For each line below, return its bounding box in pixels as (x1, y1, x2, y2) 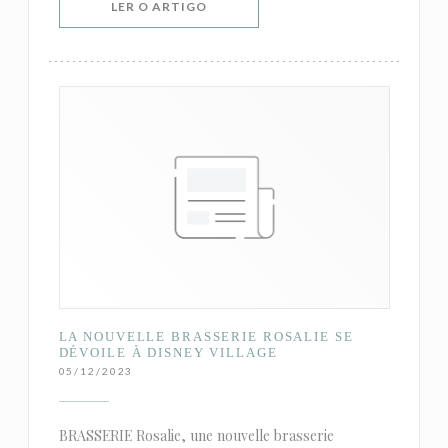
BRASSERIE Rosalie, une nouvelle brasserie (58, 425, 334, 445)
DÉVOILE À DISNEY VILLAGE (58, 344, 278, 360)
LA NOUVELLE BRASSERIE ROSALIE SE (58, 328, 354, 344)
